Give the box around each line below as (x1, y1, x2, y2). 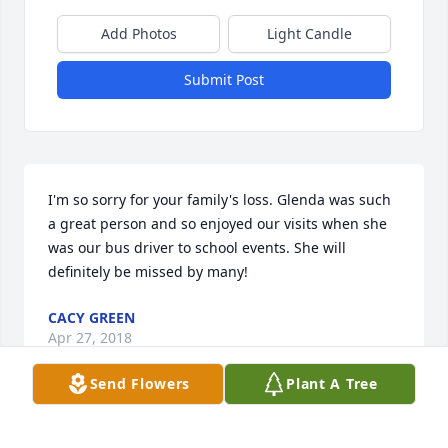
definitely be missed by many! (48, 262, 248, 282)
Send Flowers (89, 374, 191, 393)
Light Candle (267, 24, 352, 44)
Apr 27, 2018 (48, 328, 132, 348)
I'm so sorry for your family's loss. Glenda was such (48, 190, 391, 210)
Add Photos (100, 24, 177, 44)
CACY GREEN (48, 308, 135, 328)
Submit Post (184, 70, 264, 90)
